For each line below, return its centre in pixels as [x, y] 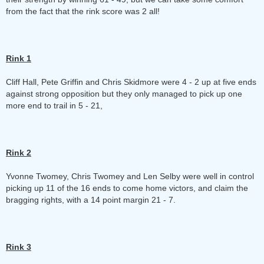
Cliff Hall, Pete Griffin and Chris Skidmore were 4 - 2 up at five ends [131, 82]
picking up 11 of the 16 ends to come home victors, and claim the [127, 188]
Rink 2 [19, 153]
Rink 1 [19, 58]
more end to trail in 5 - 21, [54, 105]
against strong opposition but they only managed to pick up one [124, 94]
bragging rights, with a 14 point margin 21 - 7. [91, 200]
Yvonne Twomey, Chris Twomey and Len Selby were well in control [130, 176]
